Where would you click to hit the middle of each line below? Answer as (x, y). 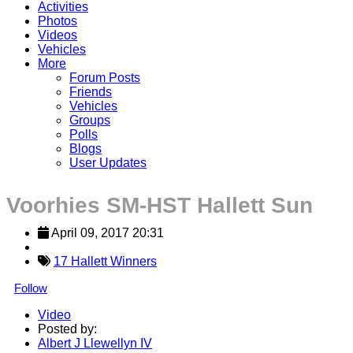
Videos (58, 35)
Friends (91, 91)
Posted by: (67, 329)
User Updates (108, 162)
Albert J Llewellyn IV (95, 343)
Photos (58, 20)
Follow (31, 288)
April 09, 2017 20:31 (108, 232)
